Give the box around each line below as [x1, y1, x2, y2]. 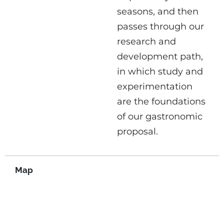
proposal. [117, 125, 158, 137]
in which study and [117, 65, 203, 77]
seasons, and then [117, 5, 198, 17]
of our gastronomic [117, 110, 202, 122]
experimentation [117, 80, 192, 92]
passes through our [117, 20, 204, 32]
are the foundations [117, 95, 205, 107]
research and [117, 35, 176, 47]
